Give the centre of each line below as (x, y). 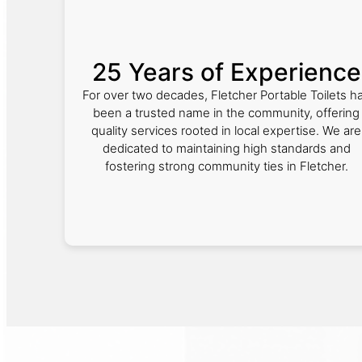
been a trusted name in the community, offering (226, 113)
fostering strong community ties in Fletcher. (226, 166)
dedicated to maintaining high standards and (226, 148)
